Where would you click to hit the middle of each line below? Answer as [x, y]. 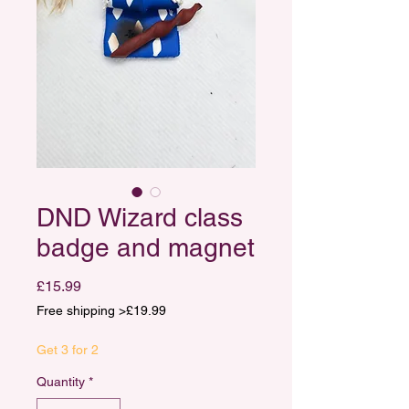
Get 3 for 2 [68, 350]
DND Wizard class [140, 217]
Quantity [61, 382]
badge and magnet [146, 247]
